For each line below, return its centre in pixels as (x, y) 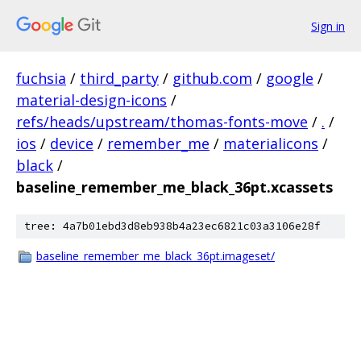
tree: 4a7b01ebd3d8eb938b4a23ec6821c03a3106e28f (172, 226)
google (290, 78)
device (72, 143)
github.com (212, 78)
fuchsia (41, 78)
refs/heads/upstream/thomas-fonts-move (162, 122)
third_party (119, 78)
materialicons (271, 143)
